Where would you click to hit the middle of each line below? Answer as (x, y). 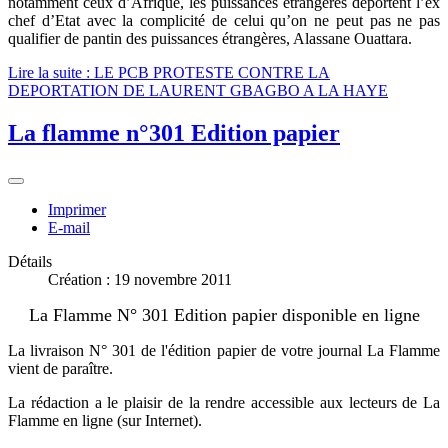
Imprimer (77, 209)
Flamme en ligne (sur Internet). (105, 420)
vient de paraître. (60, 368)
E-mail (69, 227)
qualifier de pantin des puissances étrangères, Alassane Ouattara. (210, 38)
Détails (30, 261)
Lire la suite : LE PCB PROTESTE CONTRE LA (169, 72)
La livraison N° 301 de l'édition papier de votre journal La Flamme (224, 350)
